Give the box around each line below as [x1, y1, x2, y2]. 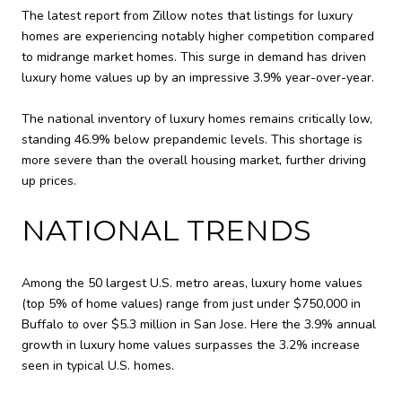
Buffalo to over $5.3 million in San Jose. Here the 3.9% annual [22, 315, 376, 333]
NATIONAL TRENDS [22, 213, 311, 248]
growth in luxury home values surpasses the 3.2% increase [22, 336, 360, 354]
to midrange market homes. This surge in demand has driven [22, 48, 366, 66]
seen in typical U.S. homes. [22, 356, 178, 374]
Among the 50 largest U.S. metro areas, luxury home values [22, 274, 363, 292]
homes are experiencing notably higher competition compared [22, 28, 374, 45]
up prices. [22, 172, 76, 189]
